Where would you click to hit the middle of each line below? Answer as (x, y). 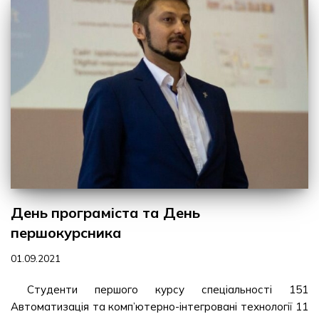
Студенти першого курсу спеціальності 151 (167, 289)
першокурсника (66, 232)
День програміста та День (105, 212)
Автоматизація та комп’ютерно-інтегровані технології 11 (159, 306)
